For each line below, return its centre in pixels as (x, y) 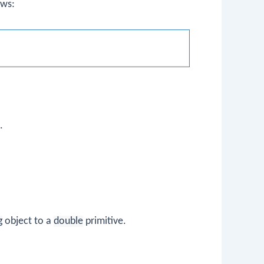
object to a (28, 221)
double (68, 221)
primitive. (105, 221)
